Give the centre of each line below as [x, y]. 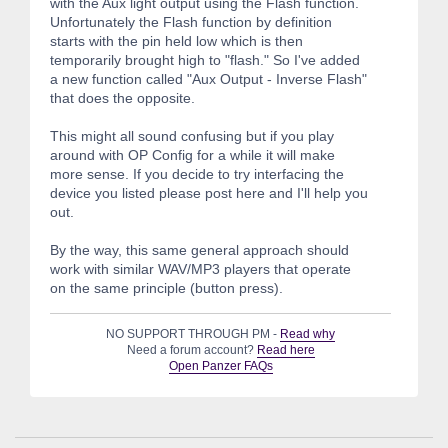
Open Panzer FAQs [220, 366]
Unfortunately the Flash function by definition [191, 22]
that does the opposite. [122, 98]
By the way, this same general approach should [199, 250]
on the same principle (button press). [166, 288]
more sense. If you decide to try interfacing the [197, 174]
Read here [285, 350]
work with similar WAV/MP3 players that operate [200, 269]
